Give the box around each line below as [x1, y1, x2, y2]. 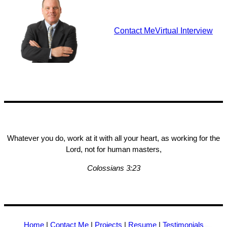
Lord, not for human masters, [65, 145, 162, 154]
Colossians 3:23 [87, 164, 140, 173]
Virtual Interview [155, 26, 213, 35]
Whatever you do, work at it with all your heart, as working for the [7, 134, 220, 143]
